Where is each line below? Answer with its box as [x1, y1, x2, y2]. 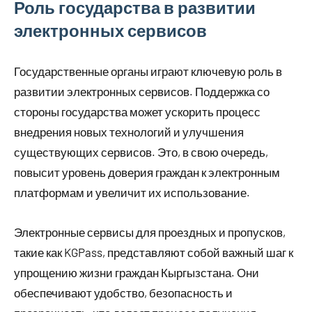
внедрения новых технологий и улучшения [14, 125, 244, 139]
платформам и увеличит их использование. [14, 185, 250, 200]
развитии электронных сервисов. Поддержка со [14, 84, 270, 99]
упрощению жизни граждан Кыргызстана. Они [14, 265, 259, 280]
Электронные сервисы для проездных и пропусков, [14, 225, 286, 240]
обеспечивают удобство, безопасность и [14, 286, 233, 300]
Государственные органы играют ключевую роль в [14, 64, 282, 79]
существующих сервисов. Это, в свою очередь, [14, 145, 268, 159]
